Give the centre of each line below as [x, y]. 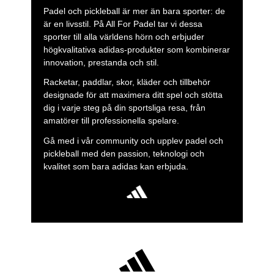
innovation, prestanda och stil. [101, 63]
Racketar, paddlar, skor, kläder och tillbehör [127, 82]
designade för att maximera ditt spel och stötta [133, 95]
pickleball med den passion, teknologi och [124, 153]
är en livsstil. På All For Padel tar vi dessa [123, 24]
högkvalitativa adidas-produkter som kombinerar [136, 50]
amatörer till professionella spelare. [111, 121]
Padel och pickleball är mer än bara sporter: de [134, 11]
